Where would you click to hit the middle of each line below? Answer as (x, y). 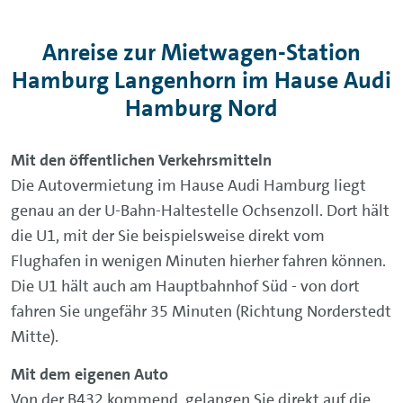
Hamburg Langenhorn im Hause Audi (201, 80)
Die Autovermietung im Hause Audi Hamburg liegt (188, 185)
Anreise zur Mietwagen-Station (201, 52)
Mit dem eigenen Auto (90, 374)
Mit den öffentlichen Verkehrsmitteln (141, 160)
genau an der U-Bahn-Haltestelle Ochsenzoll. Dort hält (200, 210)
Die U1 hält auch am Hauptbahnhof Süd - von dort (185, 286)
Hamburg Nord (201, 108)
